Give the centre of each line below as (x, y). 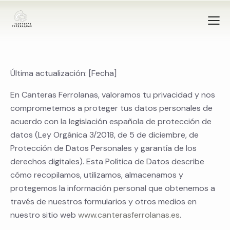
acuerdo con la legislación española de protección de (111, 122)
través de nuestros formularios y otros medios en (103, 202)
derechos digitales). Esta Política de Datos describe (107, 162)
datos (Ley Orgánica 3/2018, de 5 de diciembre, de (104, 135)
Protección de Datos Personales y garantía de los (103, 148)
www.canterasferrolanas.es (129, 215)
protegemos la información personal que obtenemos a (113, 188)
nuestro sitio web (44, 215)
